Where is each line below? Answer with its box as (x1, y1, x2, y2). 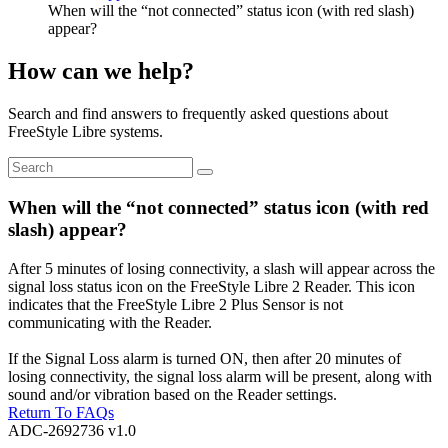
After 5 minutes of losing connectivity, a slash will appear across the (8, 259, 435, 277)
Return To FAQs (8, 403, 114, 421)
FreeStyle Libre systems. (8, 123, 163, 141)
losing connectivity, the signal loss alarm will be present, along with (8, 367, 432, 385)
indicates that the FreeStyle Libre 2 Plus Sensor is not (8, 295, 343, 313)
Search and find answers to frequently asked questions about (8, 105, 388, 123)
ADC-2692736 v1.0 (8, 421, 136, 439)
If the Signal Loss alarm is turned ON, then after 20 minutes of (8, 349, 401, 367)
